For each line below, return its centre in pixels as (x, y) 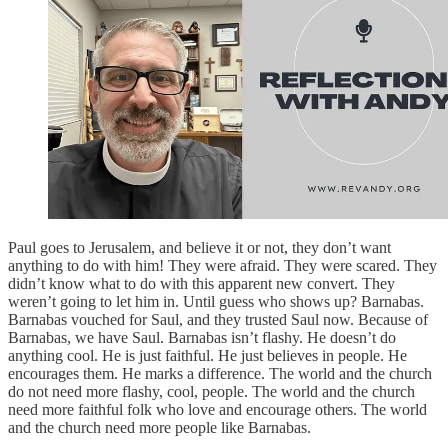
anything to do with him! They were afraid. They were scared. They (222, 265)
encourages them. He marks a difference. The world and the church (220, 373)
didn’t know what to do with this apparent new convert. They (201, 283)
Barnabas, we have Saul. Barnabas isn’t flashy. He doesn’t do (202, 337)
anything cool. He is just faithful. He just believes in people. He (207, 355)
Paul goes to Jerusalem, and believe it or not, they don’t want (199, 247)
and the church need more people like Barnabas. (159, 427)
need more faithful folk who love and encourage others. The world (217, 409)
